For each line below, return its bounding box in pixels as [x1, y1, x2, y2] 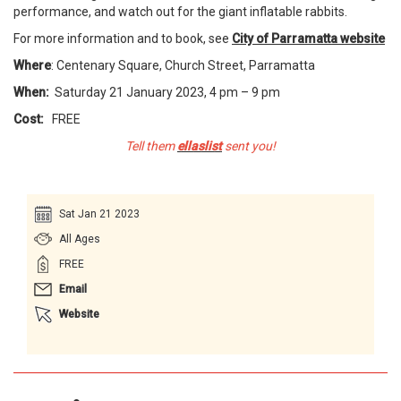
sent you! [222, 139, 276, 153]
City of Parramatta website [232, 31, 385, 46]
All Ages [59, 233, 100, 245]
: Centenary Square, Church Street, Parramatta [51, 58, 315, 73]
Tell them [125, 139, 177, 153]
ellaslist [177, 139, 222, 153]
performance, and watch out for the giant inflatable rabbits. [13, 4, 347, 19]
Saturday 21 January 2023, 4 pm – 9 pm [49, 85, 280, 99]
